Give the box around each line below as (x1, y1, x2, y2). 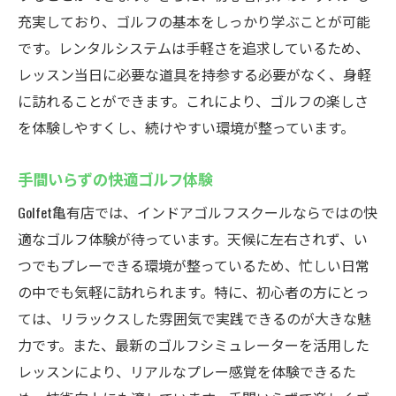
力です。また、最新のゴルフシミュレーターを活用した (18, 334, 369, 355)
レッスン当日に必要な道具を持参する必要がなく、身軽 (18, 64, 371, 85)
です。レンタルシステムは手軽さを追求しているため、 (18, 37, 369, 58)
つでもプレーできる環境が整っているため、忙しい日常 (18, 255, 369, 276)
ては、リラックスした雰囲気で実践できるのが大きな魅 (18, 308, 371, 329)
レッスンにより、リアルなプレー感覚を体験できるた (18, 361, 356, 382)
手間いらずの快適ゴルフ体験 (18, 167, 213, 190)
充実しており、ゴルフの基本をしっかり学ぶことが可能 (18, 11, 370, 32)
